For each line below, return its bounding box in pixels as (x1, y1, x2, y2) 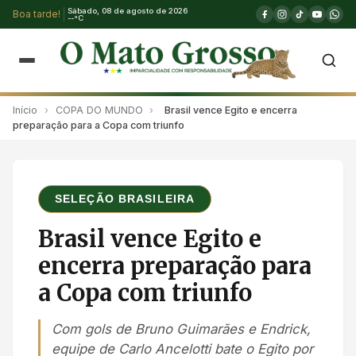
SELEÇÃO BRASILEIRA (55, 192, 195, 206)
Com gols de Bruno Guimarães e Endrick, (52, 321, 311, 338)
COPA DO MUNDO (55, 103, 143, 116)
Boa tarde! (13, 8, 60, 20)
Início (13, 103, 37, 116)
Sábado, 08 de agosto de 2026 (68, 6, 188, 15)
